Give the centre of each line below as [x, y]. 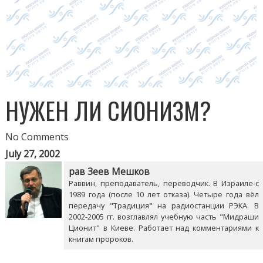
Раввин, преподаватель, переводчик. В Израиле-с [164, 183]
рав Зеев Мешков [109, 172]
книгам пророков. [101, 239]
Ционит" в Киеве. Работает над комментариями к [164, 228]
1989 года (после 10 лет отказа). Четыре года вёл [164, 195]
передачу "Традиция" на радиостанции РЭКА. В [164, 206]
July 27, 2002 [33, 154]
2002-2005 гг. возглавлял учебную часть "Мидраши [164, 217]
